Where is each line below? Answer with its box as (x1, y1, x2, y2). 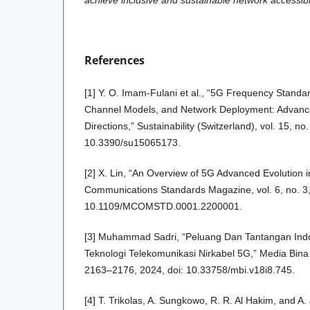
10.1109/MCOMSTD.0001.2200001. (84, 201, 242, 212)
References (84, 53, 145, 69)
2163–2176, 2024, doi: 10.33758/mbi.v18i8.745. (84, 264, 295, 276)
